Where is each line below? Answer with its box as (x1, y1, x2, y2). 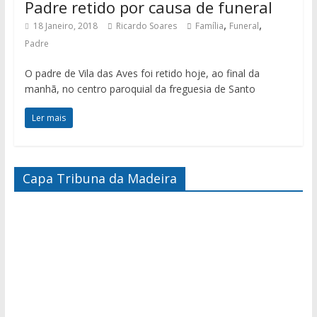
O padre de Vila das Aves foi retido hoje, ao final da (24, 66, 260, 80)
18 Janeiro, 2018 (33, 19, 98, 32)
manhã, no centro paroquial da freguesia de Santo (24, 81, 255, 96)
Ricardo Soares (115, 19, 177, 32)
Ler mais (31, 111, 66, 124)
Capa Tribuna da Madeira (22, 169, 177, 187)
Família (195, 19, 224, 32)
